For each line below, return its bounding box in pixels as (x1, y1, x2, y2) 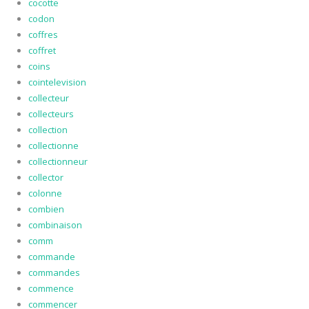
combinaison (28, 219, 82, 232)
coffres (28, 28, 58, 41)
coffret (28, 44, 56, 57)
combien (28, 203, 64, 216)
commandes (28, 266, 80, 279)
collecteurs (28, 108, 74, 121)
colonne (28, 187, 62, 200)
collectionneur (28, 155, 88, 168)
